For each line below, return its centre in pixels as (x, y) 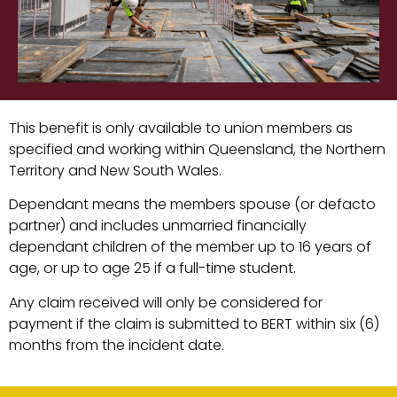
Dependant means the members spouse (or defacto (192, 205)
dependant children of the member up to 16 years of (190, 247)
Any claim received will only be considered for (166, 302)
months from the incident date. (117, 345)
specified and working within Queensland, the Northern (197, 149)
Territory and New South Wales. (115, 170)
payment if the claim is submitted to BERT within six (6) (194, 323)
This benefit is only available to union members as (181, 128)
